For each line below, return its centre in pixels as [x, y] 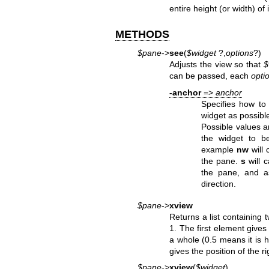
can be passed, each [210, 76]
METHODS [142, 34]
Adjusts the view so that [216, 65]
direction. [219, 183]
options [239, 53]
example [219, 149]
